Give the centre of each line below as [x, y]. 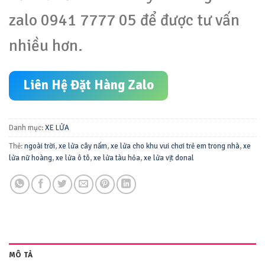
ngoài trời [40, 146]
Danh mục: [27, 127]
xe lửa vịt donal [169, 158]
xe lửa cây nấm [83, 146]
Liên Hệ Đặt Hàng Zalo [88, 85]
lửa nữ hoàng [30, 158]
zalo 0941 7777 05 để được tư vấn [124, 20]
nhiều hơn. [46, 46]
